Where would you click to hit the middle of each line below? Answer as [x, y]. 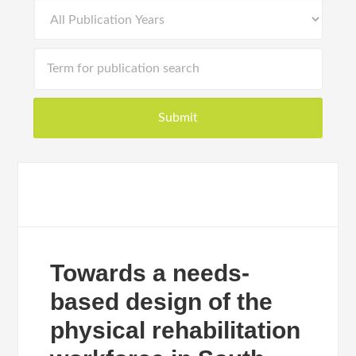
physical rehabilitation [176, 330]
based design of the [162, 302]
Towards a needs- [150, 273]
